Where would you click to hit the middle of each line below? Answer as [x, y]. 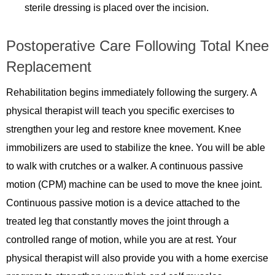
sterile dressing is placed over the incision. [117, 8]
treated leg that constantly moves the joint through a [118, 222]
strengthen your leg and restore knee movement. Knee [124, 130]
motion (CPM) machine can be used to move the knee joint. [134, 185]
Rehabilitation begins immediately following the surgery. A [131, 93]
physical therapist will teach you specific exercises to [120, 111]
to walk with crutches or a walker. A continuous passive [125, 166]
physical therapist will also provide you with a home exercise [137, 258]
